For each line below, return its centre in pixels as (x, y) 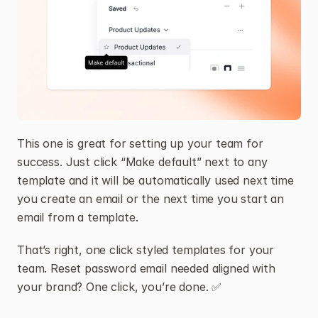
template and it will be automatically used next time (155, 180)
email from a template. (78, 217)
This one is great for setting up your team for (140, 143)
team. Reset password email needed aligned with (146, 268)
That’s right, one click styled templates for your (146, 250)
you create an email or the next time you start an (151, 198)
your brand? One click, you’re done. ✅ (120, 286)
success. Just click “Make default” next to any (142, 161)
